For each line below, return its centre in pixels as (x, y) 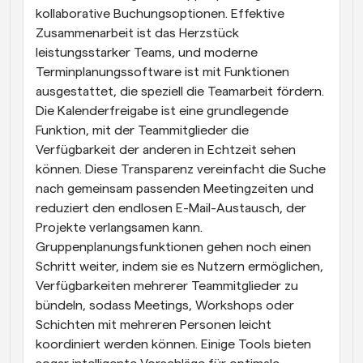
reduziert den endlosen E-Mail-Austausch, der (171, 208)
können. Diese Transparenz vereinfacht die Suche (181, 169)
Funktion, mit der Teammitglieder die (142, 130)
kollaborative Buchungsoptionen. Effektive (160, 13)
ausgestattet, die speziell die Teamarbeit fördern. (180, 91)
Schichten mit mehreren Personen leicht (154, 325)
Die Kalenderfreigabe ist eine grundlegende (162, 111)
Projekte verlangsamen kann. (119, 227)
